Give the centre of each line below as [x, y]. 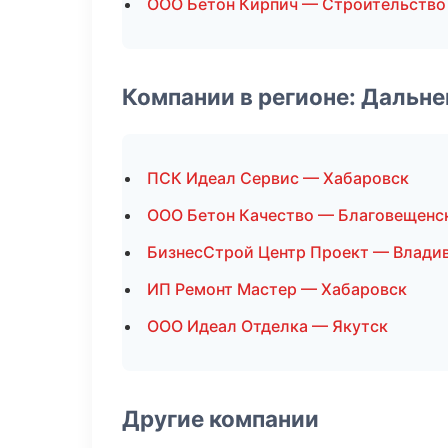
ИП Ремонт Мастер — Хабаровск [277, 289]
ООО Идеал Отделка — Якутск [267, 326]
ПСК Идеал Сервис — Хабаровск [278, 178]
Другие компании [220, 418]
